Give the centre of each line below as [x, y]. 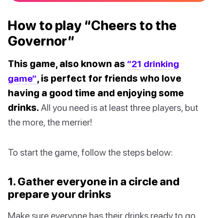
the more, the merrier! [50, 122]
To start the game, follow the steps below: [90, 152]
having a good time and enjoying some [96, 93]
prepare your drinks [59, 194]
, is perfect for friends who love [109, 78]
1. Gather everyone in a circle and [94, 182]
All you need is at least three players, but [118, 108]
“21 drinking [153, 64]
